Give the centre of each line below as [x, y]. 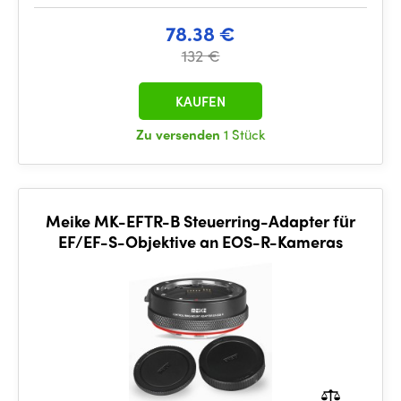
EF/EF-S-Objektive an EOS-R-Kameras [200, 241]
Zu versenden [180, 134]
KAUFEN [200, 101]
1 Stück [244, 134]
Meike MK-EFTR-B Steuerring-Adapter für [200, 221]
